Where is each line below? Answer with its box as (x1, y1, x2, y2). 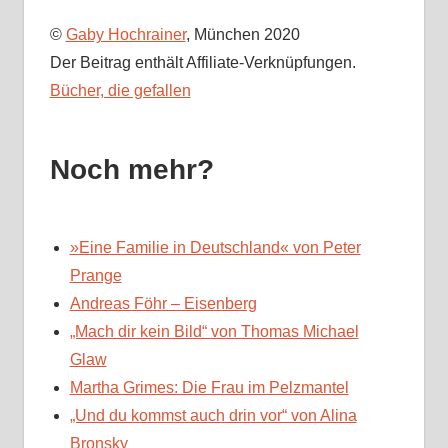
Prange (69, 267, 122, 285)
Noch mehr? (49, 154, 214, 186)
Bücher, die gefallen (49, 82, 191, 100)
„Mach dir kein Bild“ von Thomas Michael (69, 323, 359, 341)
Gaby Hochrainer (65, 26, 186, 44)
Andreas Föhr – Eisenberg (69, 295, 257, 313)
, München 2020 (185, 26, 300, 44)
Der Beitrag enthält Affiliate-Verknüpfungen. (49, 54, 356, 72)
